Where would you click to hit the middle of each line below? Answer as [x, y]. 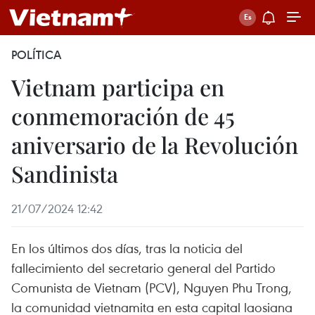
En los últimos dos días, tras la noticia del [127, 248]
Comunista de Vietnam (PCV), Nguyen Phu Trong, [152, 287]
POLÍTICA [36, 55]
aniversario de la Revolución [155, 144]
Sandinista [65, 173]
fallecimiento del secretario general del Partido [143, 268]
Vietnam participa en [118, 87]
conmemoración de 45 [123, 116]
